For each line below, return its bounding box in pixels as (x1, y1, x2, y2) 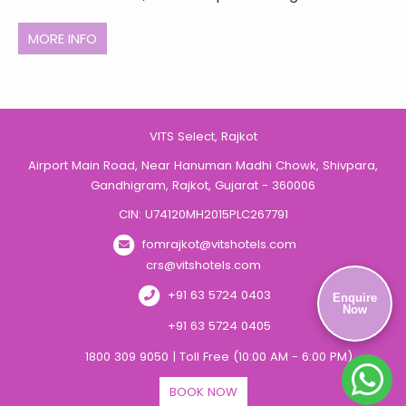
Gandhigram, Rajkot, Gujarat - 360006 (91, 176, 315, 194)
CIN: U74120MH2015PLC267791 (118, 205, 288, 223)
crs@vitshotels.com (145, 256, 261, 274)
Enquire (333, 291, 377, 304)
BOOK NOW (169, 382, 237, 401)
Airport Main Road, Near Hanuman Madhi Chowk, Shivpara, (28, 156, 378, 174)
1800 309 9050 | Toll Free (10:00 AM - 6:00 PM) (85, 347, 353, 365)
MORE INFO (28, 28, 97, 48)
